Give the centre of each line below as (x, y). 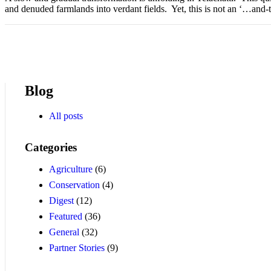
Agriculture (71, 169)
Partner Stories (77, 248)
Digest (61, 201)
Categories (51, 148)
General (64, 232)
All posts (66, 116)
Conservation (74, 185)
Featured (66, 217)
